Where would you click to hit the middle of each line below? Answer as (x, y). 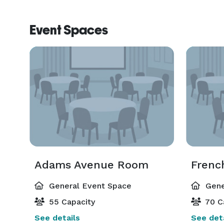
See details (57, 218)
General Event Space (89, 186)
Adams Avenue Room (91, 165)
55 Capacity (71, 202)
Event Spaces (69, 30)
